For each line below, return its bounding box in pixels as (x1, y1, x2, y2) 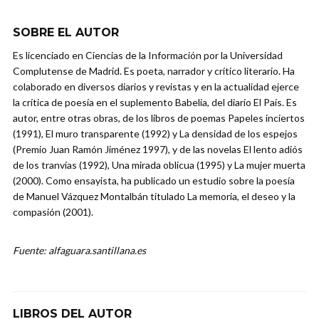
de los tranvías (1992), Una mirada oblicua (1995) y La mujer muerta (13, 159, 305, 172)
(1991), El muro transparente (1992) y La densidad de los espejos (13, 127, 298, 140)
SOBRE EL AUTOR (13, 26, 119, 40)
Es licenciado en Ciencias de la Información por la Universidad (13, 49, 283, 62)
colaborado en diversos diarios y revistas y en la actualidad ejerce (13, 80, 299, 93)
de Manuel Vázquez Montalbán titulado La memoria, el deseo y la (13, 190, 296, 203)
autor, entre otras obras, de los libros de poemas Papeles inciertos (13, 112, 305, 125)
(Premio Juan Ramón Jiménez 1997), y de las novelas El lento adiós (13, 143, 303, 156)
